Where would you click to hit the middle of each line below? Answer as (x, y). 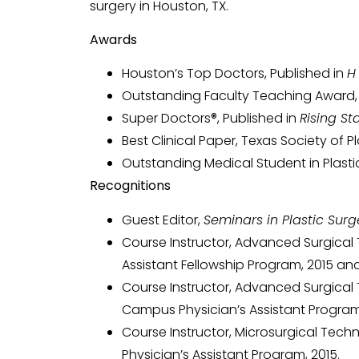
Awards (113, 39)
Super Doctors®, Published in (211, 119)
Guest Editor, (163, 220)
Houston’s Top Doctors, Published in (234, 74)
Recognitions (130, 186)
